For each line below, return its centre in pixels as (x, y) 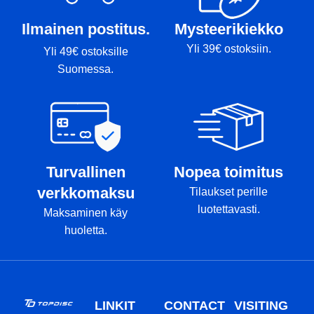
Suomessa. (86, 69)
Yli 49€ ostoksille (86, 51)
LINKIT (115, 305)
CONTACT (194, 305)
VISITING (261, 305)
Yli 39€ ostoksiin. (228, 48)
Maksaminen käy (86, 212)
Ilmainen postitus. (86, 29)
